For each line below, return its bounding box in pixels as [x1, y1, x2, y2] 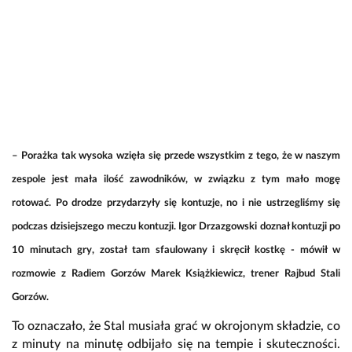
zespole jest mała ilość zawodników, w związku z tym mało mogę [12, 174, 340, 185]
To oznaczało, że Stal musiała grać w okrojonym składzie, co [12, 320, 340, 333]
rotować [12, 198, 49, 209]
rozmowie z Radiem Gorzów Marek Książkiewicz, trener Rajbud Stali [12, 269, 340, 280]
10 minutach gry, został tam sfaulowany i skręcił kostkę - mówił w [12, 245, 340, 256]
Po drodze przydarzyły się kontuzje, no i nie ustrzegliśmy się [55, 198, 340, 209]
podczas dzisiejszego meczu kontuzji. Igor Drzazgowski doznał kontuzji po [12, 222, 340, 233]
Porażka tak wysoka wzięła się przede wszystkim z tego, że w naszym [20, 151, 340, 162]
